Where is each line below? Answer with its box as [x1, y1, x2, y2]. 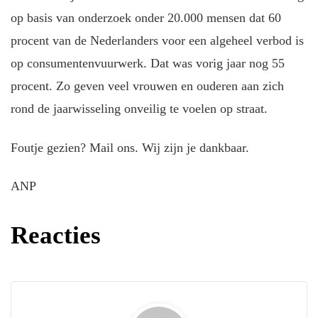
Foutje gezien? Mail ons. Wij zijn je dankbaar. [11, 140, 249, 155]
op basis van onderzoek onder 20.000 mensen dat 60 [11, 11, 281, 26]
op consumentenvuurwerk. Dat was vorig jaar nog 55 [11, 56, 285, 71]
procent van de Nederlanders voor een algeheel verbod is [11, 33, 304, 48]
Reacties [11, 221, 101, 250]
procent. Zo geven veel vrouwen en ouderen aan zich [11, 79, 284, 94]
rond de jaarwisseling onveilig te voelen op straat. [11, 102, 268, 116]
